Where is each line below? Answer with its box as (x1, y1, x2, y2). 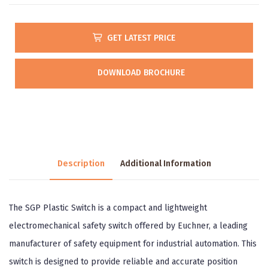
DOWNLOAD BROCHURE (97, 68, 185, 78)
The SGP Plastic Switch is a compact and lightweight (9, 203, 207, 213)
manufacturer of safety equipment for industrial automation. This (9, 239, 257, 249)
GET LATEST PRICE (106, 33, 175, 43)
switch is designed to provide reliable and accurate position (9, 257, 237, 267)
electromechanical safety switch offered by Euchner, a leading (9, 221, 248, 231)
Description (57, 159, 105, 169)
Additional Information (120, 159, 211, 169)
